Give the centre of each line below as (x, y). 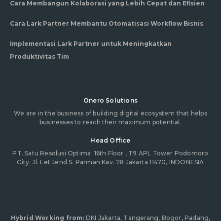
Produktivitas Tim (39, 56)
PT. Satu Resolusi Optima (53, 153)
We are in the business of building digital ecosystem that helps (110, 113)
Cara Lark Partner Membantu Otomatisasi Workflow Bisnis (107, 23)
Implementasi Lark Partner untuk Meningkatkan (91, 43)
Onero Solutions (110, 100)
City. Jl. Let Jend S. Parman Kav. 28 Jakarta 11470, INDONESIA (110, 162)
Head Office (110, 140)
